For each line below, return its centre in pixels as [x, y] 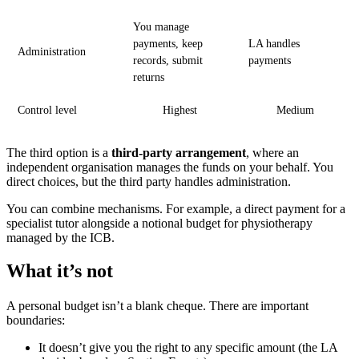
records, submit [168, 60]
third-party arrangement [179, 152]
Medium [295, 110]
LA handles [274, 43]
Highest [179, 110]
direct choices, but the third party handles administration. [149, 181]
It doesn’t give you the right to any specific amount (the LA [188, 347]
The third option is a [59, 152]
